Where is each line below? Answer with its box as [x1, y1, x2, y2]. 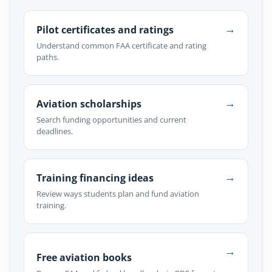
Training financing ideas [36, 171, 154, 185]
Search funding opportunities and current [36, 114, 186, 125]
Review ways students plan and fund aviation [36, 188, 199, 199]
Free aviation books [36, 251, 132, 264]
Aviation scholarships [36, 97, 141, 110]
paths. [36, 51, 59, 63]
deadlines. [36, 125, 73, 137]
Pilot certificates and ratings [36, 22, 174, 36]
